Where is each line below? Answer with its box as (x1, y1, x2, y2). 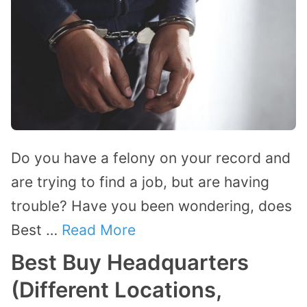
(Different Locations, (11, 276, 221, 302)
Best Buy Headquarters (11, 249, 249, 275)
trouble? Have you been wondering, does (11, 197, 292, 214)
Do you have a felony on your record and (11, 149, 291, 167)
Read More (62, 221, 136, 238)
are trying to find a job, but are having (11, 173, 269, 191)
